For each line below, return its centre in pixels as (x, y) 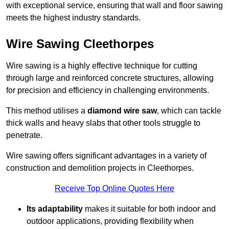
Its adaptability (55, 209)
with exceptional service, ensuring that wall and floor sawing (114, 6)
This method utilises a (47, 111)
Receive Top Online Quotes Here (114, 189)
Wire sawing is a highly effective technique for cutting (102, 66)
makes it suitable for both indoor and (149, 209)
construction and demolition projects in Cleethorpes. (100, 168)
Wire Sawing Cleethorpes (80, 44)
